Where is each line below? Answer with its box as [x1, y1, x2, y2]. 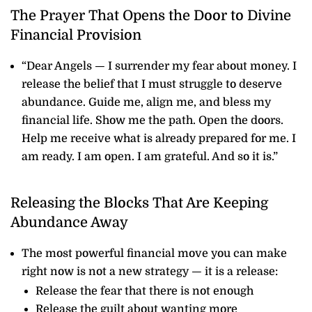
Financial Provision [10, 26, 141, 43]
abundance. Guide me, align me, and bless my [22, 95, 271, 109]
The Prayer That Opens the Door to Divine [10, 7, 291, 24]
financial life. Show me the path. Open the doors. [22, 114, 283, 127]
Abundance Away [10, 214, 128, 231]
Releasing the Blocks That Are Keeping [10, 194, 268, 211]
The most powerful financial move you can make [22, 247, 287, 260]
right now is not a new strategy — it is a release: [22, 265, 278, 278]
